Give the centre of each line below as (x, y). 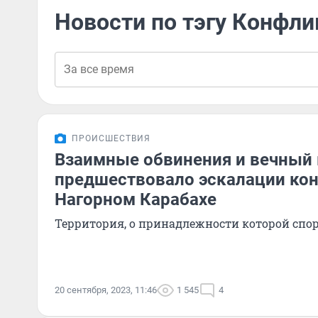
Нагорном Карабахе (136, 199)
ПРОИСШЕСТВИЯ (111, 138)
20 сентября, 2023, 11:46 (106, 290)
